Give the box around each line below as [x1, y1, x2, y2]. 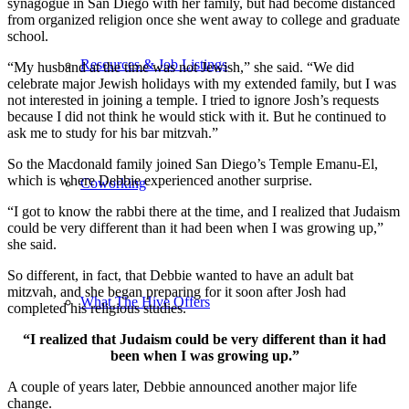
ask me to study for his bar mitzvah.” [7, 124, 218, 141]
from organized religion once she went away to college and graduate [7, 11, 400, 27]
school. [7, 27, 48, 44]
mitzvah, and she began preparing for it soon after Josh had [7, 283, 346, 299]
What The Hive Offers [80, 294, 210, 309]
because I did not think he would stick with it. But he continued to [7, 108, 386, 124]
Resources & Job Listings [80, 57, 227, 72]
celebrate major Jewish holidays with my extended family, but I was [7, 75, 396, 91]
